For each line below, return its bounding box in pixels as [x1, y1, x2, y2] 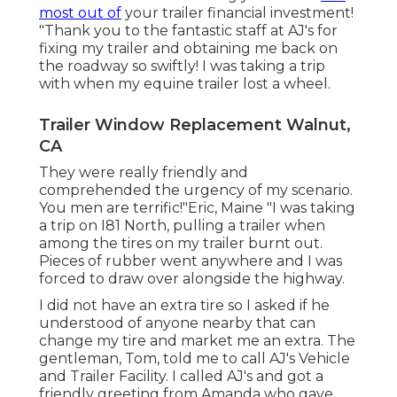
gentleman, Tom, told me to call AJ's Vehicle [39, 350, 350, 368]
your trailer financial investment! [121, 4, 354, 22]
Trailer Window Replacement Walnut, [39, 115, 351, 136]
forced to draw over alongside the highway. [39, 270, 345, 288]
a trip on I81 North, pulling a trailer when [39, 217, 325, 235]
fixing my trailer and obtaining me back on [39, 40, 338, 58]
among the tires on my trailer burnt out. [39, 235, 323, 253]
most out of [39, 4, 121, 22]
